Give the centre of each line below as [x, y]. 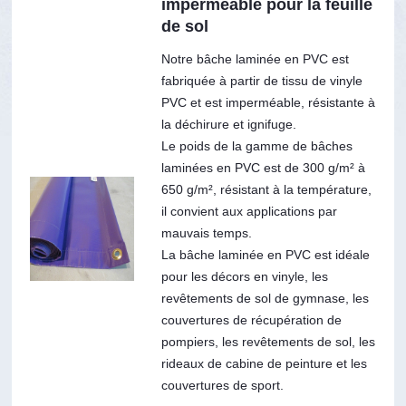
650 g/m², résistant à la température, [266, 189]
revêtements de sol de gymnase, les [265, 298]
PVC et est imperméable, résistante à [268, 102]
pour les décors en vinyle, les [244, 276]
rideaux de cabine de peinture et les [264, 363]
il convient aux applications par [249, 211]
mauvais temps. [206, 232]
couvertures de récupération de [251, 319]
